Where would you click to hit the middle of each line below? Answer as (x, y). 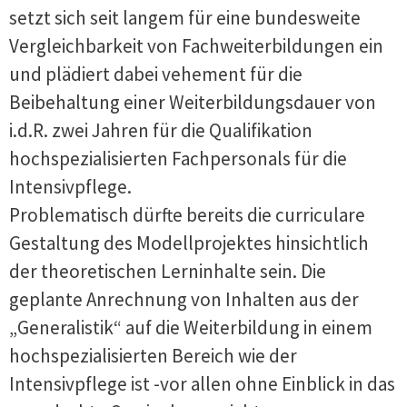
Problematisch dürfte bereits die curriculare (187, 215)
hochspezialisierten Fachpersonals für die (178, 159)
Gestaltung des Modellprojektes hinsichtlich (189, 243)
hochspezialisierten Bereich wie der (153, 356)
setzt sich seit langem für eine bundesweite (185, 18)
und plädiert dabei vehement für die (156, 74)
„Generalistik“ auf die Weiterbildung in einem (191, 328)
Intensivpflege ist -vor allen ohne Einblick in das (202, 384)
